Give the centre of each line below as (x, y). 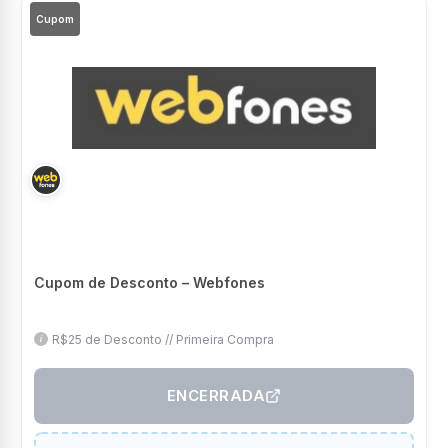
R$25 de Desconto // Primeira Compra (163, 340)
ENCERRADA (216, 396)
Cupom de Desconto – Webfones (149, 282)
